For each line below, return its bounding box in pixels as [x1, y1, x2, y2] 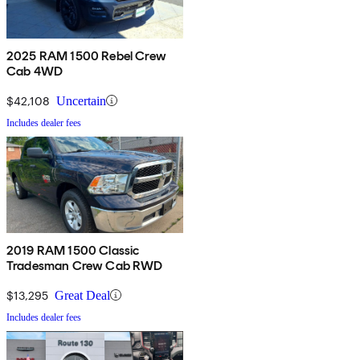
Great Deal [55, 288, 110, 302]
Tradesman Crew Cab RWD [6, 257, 163, 273]
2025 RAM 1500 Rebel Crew [6, 47, 166, 63]
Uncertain [56, 93, 106, 108]
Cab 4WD [6, 63, 63, 79]
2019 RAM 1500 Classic [6, 242, 140, 258]
